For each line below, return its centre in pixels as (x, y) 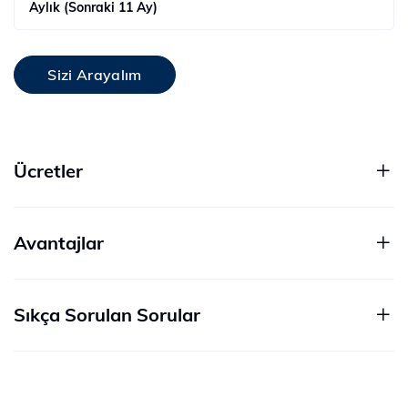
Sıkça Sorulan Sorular (107, 315)
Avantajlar (59, 243)
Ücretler (48, 171)
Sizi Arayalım (95, 75)
